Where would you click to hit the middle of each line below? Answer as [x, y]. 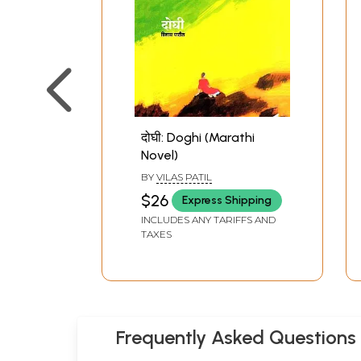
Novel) [160, 155]
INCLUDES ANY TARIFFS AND [208, 219]
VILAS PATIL [184, 176]
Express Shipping [227, 201]
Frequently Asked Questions [236, 337]
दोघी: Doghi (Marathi [198, 137]
